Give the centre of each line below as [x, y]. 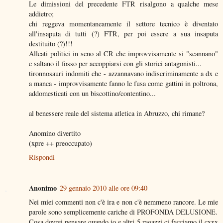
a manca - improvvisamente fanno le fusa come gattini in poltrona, [123, 83]
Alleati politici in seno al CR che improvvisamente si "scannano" [123, 53]
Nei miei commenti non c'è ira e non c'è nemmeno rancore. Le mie [123, 202]
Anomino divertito [55, 133]
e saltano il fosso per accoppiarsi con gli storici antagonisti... [115, 63]
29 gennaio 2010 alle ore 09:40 [104, 188]
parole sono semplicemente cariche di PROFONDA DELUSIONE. [123, 212]
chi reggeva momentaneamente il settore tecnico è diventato [123, 23]
